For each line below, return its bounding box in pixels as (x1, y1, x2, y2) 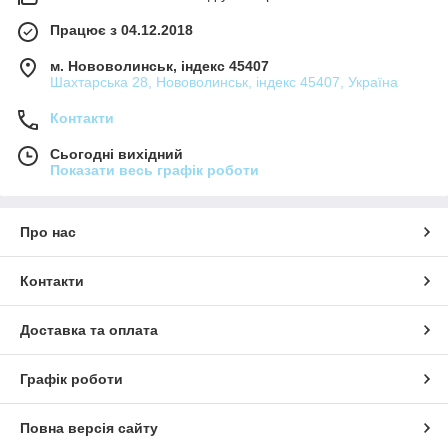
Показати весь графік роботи (50, 161, 259, 178)
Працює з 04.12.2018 (50, 21, 193, 38)
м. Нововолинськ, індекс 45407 (50, 57, 269, 74)
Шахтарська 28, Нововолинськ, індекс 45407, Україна (50, 73, 398, 90)
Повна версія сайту (20, 419, 158, 436)
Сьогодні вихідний (50, 145, 183, 162)
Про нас (20, 223, 76, 240)
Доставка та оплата (20, 321, 158, 338)
